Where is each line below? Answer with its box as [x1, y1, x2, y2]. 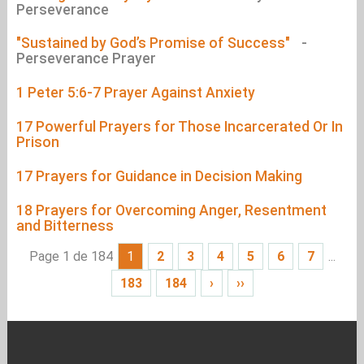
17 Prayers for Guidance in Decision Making [15, 167, 302, 184]
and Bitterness [15, 217, 114, 234]
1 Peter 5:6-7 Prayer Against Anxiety [15, 84, 255, 102]
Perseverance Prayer [15, 50, 156, 67]
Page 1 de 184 [28, 249, 113, 265]
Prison [15, 133, 59, 150]
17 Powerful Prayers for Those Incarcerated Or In [15, 118, 343, 135]
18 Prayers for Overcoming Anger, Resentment [15, 201, 327, 219]
